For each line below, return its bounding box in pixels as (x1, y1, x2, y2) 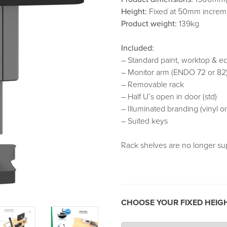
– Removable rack (121, 79, 184, 90)
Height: (121, 6, 147, 17)
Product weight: (121, 18, 177, 29)
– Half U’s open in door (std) (121, 91, 217, 102)
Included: (121, 42, 154, 54)
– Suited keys (121, 115, 168, 127)
